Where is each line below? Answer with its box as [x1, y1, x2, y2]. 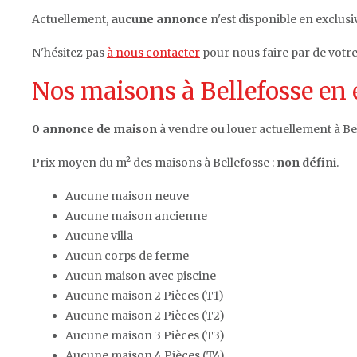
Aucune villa [65, 228, 133, 243]
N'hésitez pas [32, 45, 107, 60]
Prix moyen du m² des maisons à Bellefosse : [32, 155, 277, 170]
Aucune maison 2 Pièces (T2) [65, 308, 225, 323]
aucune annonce [111, 11, 208, 26]
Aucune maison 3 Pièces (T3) [65, 328, 225, 343]
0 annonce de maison [32, 121, 157, 136]
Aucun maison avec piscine [65, 268, 216, 283]
